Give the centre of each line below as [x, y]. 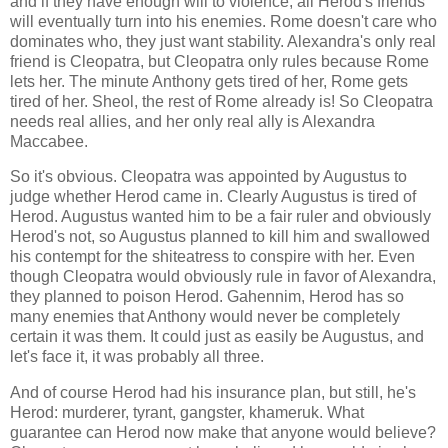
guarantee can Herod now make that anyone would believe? [223, 433]
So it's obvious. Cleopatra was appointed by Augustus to [208, 177]
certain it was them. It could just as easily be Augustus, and [217, 337]
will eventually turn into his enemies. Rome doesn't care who [223, 21]
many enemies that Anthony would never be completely [205, 317]
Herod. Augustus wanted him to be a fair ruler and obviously [220, 217]
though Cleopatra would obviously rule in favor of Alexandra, [223, 277]
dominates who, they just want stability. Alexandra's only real [223, 41]
